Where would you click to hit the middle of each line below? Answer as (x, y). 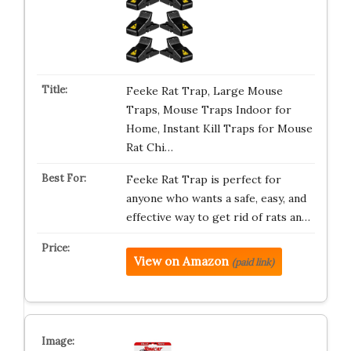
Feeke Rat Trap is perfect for (203, 179)
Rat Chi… (149, 147)
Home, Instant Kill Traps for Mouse (219, 128)
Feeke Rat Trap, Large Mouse (204, 91)
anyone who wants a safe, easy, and (216, 198)
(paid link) (253, 262)
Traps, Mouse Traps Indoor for (208, 110)
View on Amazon (181, 261)
